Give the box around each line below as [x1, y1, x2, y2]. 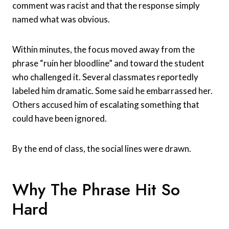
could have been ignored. [12, 112, 107, 124]
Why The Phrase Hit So [12, 177, 180, 201]
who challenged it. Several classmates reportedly [12, 71, 198, 82]
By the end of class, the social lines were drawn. [12, 143, 191, 154]
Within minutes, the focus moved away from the [12, 43, 195, 55]
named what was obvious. [12, 13, 110, 25]
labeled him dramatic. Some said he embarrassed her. [12, 85, 213, 96]
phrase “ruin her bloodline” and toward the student [12, 57, 204, 68]
